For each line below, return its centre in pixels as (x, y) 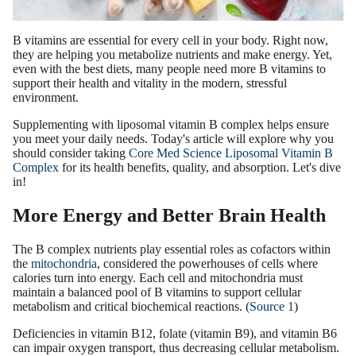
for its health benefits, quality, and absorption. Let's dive (200, 168)
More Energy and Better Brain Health (169, 216)
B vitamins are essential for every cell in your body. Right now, (170, 41)
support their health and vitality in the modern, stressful (150, 83)
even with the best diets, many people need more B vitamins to (169, 69)
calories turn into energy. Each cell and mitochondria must (158, 278)
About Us (321, 14)
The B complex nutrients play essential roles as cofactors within (172, 250)
